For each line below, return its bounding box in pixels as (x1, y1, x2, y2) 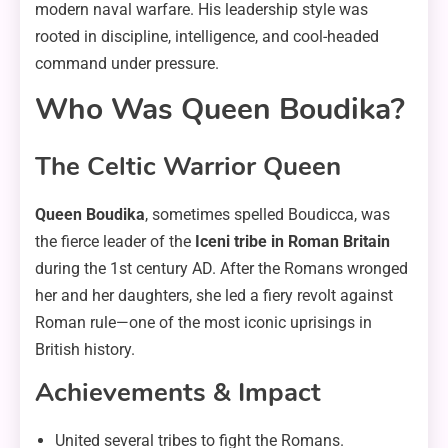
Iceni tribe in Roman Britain (195, 232, 390, 252)
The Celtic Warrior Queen (35, 149, 341, 185)
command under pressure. (35, 54, 219, 74)
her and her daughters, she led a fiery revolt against (35, 286, 393, 306)
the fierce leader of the (35, 232, 195, 252)
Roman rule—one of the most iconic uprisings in (35, 313, 372, 333)
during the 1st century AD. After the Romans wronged (35, 259, 408, 279)
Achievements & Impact (35, 375, 321, 411)
